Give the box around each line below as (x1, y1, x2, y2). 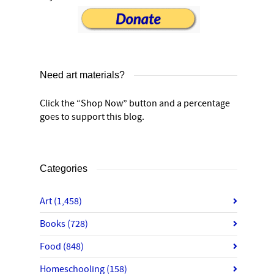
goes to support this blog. (40, 111, 144, 123)
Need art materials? (40, 70, 125, 80)
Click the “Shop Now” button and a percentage (40, 97, 230, 109)
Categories (40, 163, 87, 174)
